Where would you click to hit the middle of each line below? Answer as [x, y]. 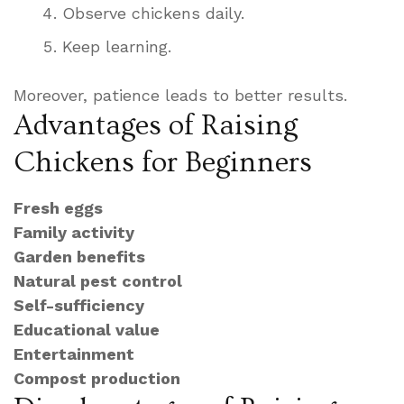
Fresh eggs [58, 207]
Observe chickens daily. [153, 13]
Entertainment [74, 353]
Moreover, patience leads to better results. [180, 95]
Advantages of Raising [156, 125]
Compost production [97, 378]
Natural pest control [98, 280]
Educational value [87, 329]
